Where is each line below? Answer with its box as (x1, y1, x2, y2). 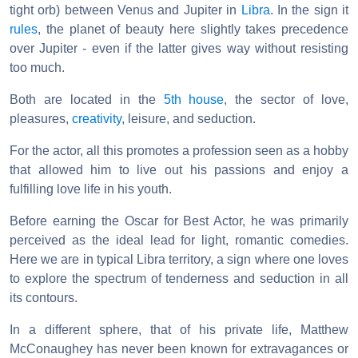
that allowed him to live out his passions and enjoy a (10, 162, 348, 177)
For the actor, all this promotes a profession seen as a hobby (10, 143, 348, 157)
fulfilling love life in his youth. (10, 181, 172, 196)
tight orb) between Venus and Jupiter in (10, 2, 241, 17)
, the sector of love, (224, 92, 349, 106)
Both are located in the (10, 92, 164, 106)
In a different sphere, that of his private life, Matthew (10, 322, 348, 336)
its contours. (10, 290, 78, 304)
